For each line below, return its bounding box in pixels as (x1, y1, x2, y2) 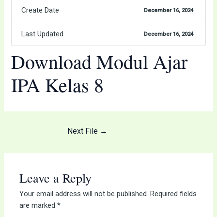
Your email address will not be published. (19, 189, 149, 199)
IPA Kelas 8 (11, 72, 104, 98)
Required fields (150, 189, 197, 199)
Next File (67, 126, 100, 136)
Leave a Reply (19, 170, 92, 186)
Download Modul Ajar (11, 48, 188, 75)
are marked (19, 201, 58, 210)
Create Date (21, 6, 60, 15)
